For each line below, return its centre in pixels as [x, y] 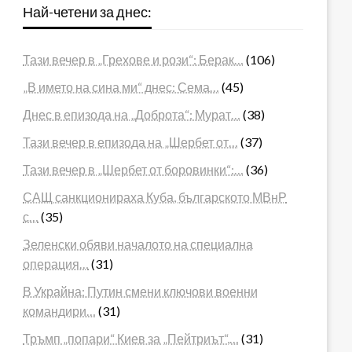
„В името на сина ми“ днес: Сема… [121, 86]
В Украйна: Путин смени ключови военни [141, 291]
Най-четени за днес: [88, 11]
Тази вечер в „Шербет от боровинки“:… [134, 169]
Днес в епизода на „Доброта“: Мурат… [132, 114]
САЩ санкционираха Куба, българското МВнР [155, 196]
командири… [60, 310]
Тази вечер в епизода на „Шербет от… [131, 141]
